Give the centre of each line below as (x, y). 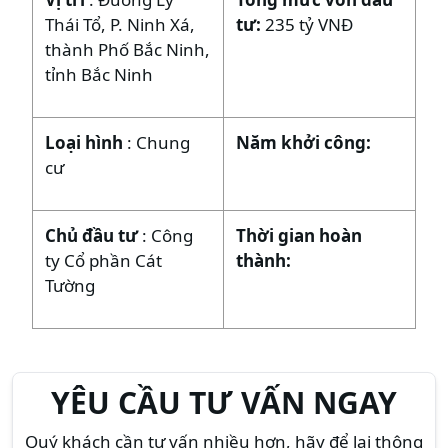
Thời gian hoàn (299, 235)
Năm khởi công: (303, 142)
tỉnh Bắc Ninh (99, 74)
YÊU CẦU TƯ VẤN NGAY (224, 402)
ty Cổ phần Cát (103, 260)
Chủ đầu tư (93, 235)
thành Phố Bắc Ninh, (127, 49)
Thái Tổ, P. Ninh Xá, (120, 24)
